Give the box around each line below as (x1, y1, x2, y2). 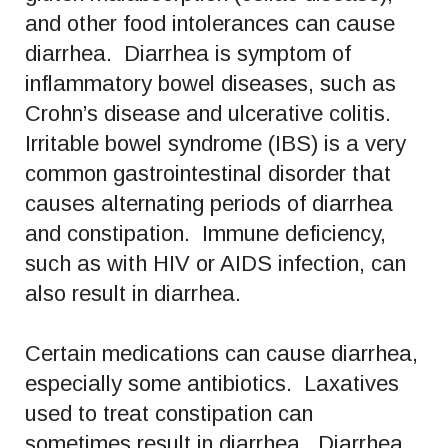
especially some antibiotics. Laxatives (25, 370, 399, 396)
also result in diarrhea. (25, 280, 241, 306)
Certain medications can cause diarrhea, (25, 340, 418, 366)
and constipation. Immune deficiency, (25, 220, 386, 246)
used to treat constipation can (25, 400, 313, 426)
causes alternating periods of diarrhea (25, 190, 393, 216)
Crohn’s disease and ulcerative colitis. (25, 100, 397, 126)
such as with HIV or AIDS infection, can (25, 250, 406, 276)
